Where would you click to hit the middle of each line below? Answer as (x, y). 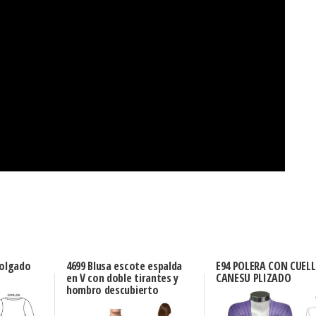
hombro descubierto (113, 290)
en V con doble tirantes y (122, 278)
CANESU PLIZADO (253, 278)
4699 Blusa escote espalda (124, 266)
